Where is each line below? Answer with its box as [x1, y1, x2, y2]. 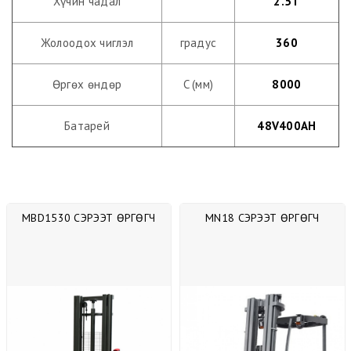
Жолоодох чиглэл [40, 34, 134, 50]
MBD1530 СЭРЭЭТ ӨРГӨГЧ [22, 210, 156, 225]
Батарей [63, 118, 110, 133]
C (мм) [183, 76, 214, 92]
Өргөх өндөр [52, 76, 122, 92]
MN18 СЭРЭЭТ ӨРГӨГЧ [205, 210, 320, 225]
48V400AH [257, 118, 317, 133]
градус [179, 34, 217, 50]
